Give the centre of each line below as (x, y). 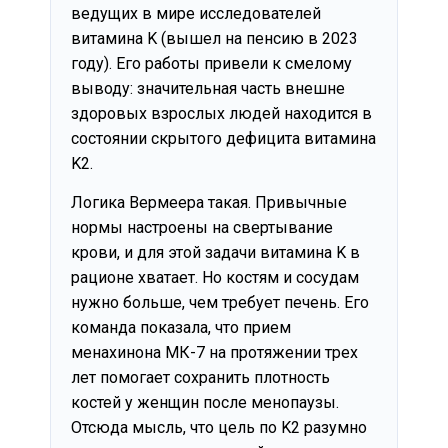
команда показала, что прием (181, 328)
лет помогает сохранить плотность (200, 378)
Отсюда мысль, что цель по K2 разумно (219, 428)
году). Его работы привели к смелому (211, 63)
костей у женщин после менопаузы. (205, 403)
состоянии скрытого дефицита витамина (223, 138)
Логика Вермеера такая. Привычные (209, 203)
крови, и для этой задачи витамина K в (215, 253)
